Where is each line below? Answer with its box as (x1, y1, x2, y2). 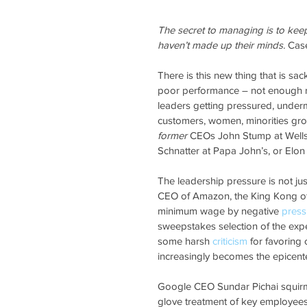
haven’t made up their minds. (158, 38, 285, 51)
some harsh (158, 234, 212, 247)
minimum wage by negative (158, 204, 282, 217)
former (158, 129, 187, 141)
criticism (212, 234, 247, 247)
